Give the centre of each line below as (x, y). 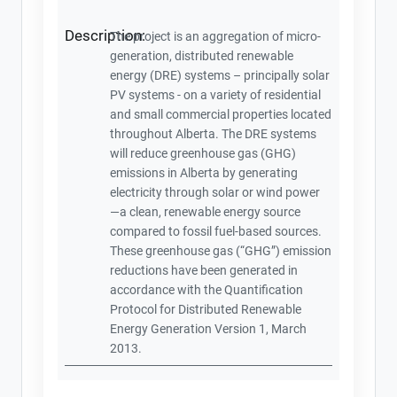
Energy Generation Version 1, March (209, 329)
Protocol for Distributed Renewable (206, 309)
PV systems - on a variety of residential (216, 95)
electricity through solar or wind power (215, 192)
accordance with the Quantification (207, 290)
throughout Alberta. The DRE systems (214, 134)
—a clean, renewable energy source (206, 212)
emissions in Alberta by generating (204, 173)
